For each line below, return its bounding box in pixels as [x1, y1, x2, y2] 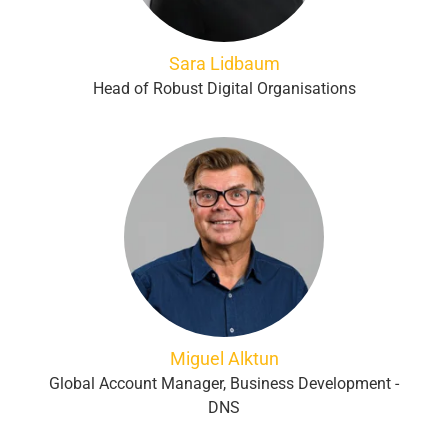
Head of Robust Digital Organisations [92, 79, 356, 98]
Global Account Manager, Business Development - [49, 374, 399, 393]
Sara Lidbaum [168, 53, 280, 74]
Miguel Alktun [169, 348, 279, 369]
